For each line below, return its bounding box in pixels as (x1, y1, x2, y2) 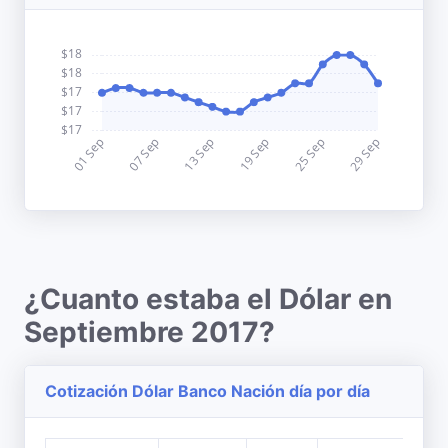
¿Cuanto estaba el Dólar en (24, 282, 392, 316)
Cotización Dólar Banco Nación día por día (45, 381, 370, 401)
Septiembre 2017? (24, 315, 275, 349)
